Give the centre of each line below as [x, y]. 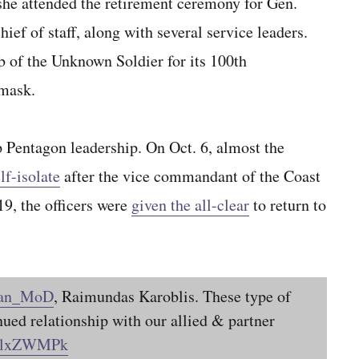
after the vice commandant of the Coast [190, 176]
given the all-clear [190, 205]
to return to [288, 205]
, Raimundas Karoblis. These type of [172, 296]
